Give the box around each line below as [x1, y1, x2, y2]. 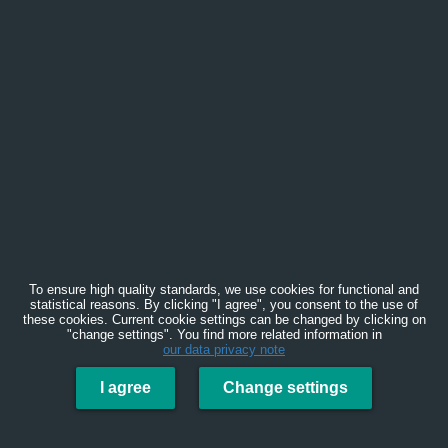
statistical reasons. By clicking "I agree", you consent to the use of [30, 297, 418, 312]
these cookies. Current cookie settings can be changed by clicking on [22, 312, 426, 327]
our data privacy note [163, 342, 285, 357]
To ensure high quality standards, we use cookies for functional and [29, 282, 419, 297]
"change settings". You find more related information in [66, 327, 382, 342]
